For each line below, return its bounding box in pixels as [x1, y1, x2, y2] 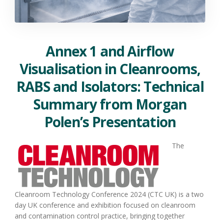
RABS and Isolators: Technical [16, 77, 204, 96]
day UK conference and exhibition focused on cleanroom [15, 200, 195, 210]
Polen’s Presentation [44, 112, 176, 131]
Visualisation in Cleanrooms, [19, 59, 201, 78]
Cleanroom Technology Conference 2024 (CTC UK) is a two [15, 189, 204, 199]
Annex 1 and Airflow [46, 41, 174, 60]
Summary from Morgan [33, 94, 187, 113]
